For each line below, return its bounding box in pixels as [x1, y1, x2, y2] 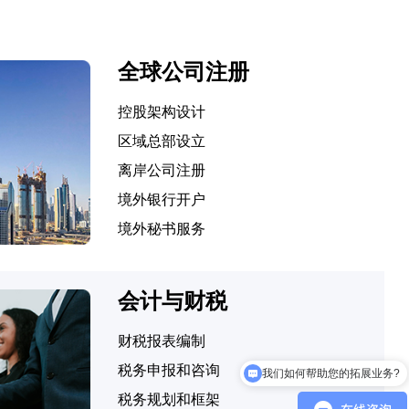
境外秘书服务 [117, 220, 205, 237]
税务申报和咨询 [117, 362, 220, 379]
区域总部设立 [117, 132, 205, 150]
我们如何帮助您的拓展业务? [262, 344, 400, 358]
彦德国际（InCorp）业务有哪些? [239, 373, 400, 387]
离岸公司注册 [117, 162, 205, 179]
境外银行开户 [117, 191, 205, 208]
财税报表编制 [117, 332, 205, 350]
